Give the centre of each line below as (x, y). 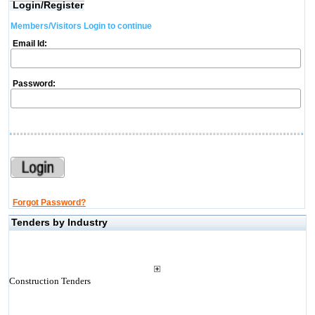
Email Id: (28, 44)
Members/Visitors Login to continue (81, 26)
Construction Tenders (50, 281)
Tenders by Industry (59, 222)
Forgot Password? (49, 202)
